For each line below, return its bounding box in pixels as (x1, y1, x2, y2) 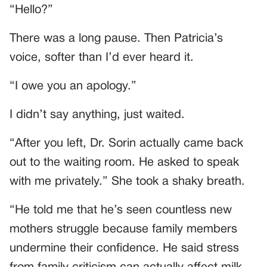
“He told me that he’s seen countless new (10, 204, 232, 216)
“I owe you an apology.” (10, 80, 136, 92)
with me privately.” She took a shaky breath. (10, 176, 245, 187)
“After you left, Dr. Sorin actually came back (10, 138, 243, 149)
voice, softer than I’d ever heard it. (10, 52, 194, 63)
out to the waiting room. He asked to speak (10, 157, 239, 168)
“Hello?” (10, 4, 53, 15)
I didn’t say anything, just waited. (10, 109, 185, 120)
